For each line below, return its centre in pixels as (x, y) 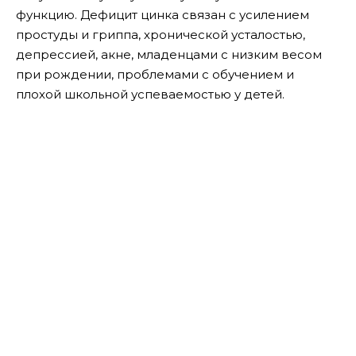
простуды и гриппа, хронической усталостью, (161, 34)
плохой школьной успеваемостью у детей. (150, 94)
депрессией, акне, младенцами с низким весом (169, 54)
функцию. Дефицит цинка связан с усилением (163, 14)
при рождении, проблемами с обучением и (155, 74)
